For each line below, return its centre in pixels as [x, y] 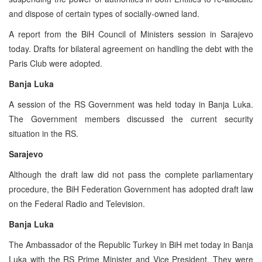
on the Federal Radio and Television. [77, 203]
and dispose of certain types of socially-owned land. [104, 13]
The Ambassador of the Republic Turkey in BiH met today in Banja [131, 244]
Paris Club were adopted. [56, 63]
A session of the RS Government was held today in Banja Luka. [131, 104]
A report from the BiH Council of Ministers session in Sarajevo [131, 34]
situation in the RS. [44, 133]
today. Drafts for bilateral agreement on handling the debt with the [131, 48]
